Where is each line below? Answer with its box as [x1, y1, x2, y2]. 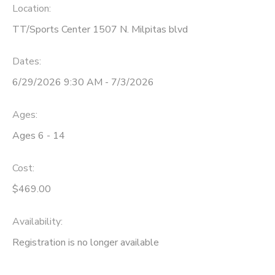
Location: [12, 1, 51, 15]
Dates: [12, 55, 41, 69]
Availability [12, 214, 61, 228]
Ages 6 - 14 [12, 129, 65, 143]
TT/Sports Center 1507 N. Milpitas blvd [12, 22, 188, 36]
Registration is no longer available [12, 235, 159, 249]
